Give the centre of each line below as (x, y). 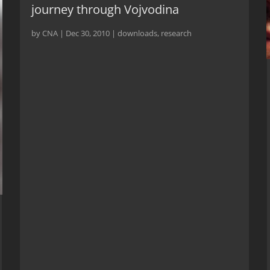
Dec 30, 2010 (88, 33)
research (177, 33)
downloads (138, 33)
